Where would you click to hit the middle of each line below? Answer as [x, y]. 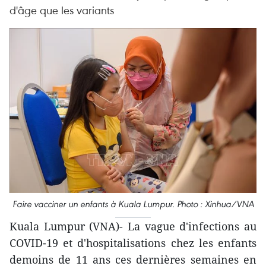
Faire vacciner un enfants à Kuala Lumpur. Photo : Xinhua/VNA [133, 204]
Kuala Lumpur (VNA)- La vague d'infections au [133, 226]
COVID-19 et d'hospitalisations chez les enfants [133, 243]
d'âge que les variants [62, 10]
